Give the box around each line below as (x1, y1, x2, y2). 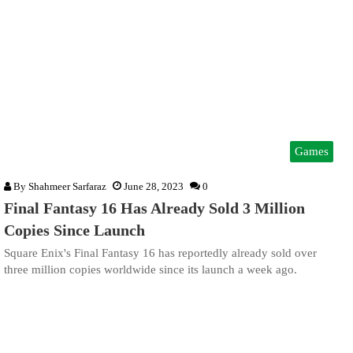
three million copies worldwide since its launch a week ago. (4, 263, 297, 277)
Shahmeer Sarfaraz (28, 180, 106, 193)
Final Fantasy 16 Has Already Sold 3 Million (4, 199, 305, 217)
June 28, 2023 (124, 180, 184, 193)
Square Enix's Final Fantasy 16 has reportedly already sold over (4, 247, 317, 260)
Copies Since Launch (4, 221, 145, 240)
